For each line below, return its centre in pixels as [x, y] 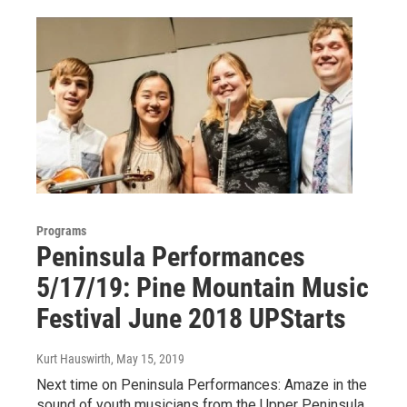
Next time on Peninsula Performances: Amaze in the [202, 385]
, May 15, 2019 [148, 359]
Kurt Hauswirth [74, 359]
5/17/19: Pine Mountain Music [203, 288]
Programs [61, 231]
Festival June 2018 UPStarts [191, 319]
